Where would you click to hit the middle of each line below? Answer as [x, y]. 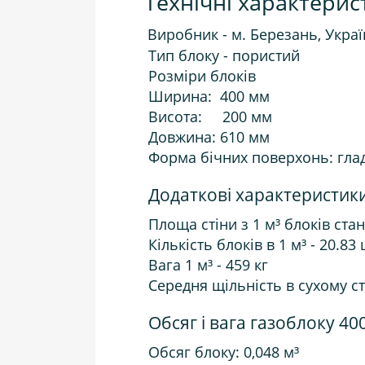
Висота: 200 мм [206, 117]
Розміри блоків [198, 76]
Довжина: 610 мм [205, 137]
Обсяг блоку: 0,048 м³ [220, 352]
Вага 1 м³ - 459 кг [204, 265]
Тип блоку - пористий [220, 55]
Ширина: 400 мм [205, 96]
